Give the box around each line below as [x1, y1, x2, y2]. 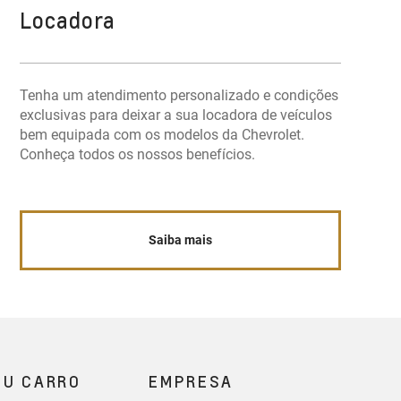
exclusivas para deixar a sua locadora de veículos [20, 107, 333, 124]
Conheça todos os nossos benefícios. [20, 146, 256, 163]
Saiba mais [149, 233, 213, 248]
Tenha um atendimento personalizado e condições [20, 87, 339, 104]
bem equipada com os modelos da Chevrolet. [20, 126, 305, 143]
